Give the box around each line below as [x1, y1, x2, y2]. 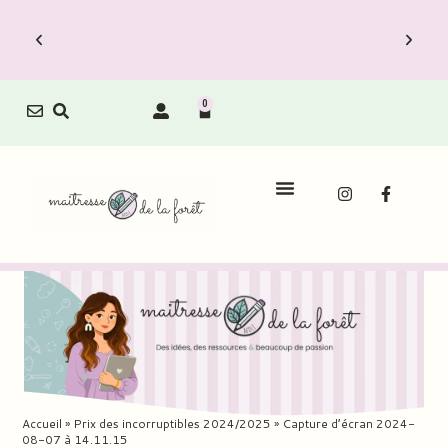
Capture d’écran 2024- [282, 415, 416, 433]
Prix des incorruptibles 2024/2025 [73, 415, 272, 433]
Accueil [22, 415, 63, 433]
